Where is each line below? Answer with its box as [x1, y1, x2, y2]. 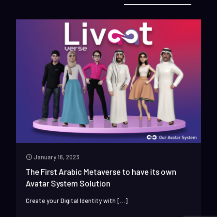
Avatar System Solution [26, 178, 110, 188]
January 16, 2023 [33, 153, 79, 161]
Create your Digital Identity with [26, 196, 116, 204]
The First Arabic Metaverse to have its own [26, 166, 176, 176]
